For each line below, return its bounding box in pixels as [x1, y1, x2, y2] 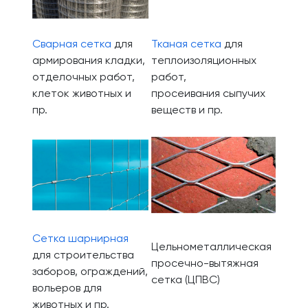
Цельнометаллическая [151, 242, 272, 253]
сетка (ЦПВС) [151, 275, 220, 286]
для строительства [32, 250, 134, 261]
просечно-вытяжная [151, 258, 258, 269]
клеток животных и [32, 89, 131, 100]
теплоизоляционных [151, 56, 256, 67]
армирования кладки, [32, 56, 145, 67]
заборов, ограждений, [32, 267, 148, 278]
